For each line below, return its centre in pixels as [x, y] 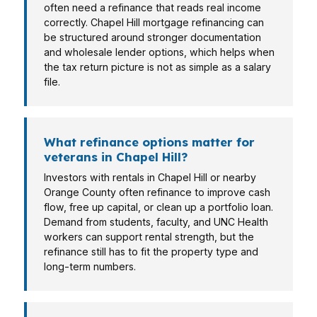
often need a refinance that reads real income [152, 7]
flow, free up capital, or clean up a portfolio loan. [158, 207]
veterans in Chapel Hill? [116, 157]
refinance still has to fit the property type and [151, 252]
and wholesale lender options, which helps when [159, 52]
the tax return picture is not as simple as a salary [157, 67]
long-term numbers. [90, 266]
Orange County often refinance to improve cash [157, 192]
